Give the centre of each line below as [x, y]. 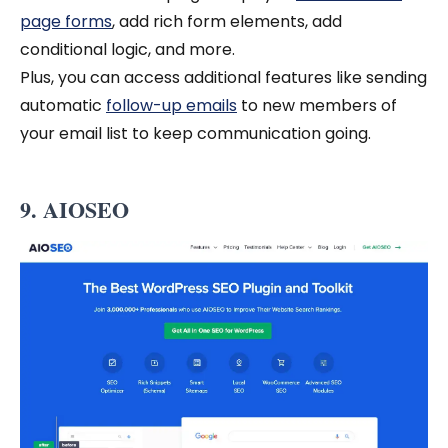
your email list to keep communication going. [197, 133]
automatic [63, 105]
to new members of [317, 105]
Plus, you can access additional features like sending [223, 77]
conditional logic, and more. [129, 49]
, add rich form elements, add [227, 21]
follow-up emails [171, 105]
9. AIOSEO [78, 209]
